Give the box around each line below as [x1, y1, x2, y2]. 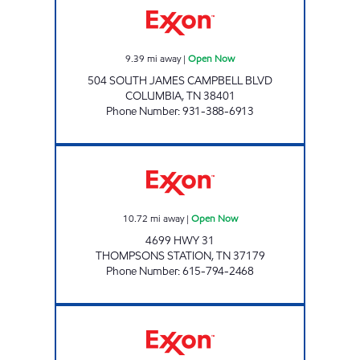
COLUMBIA [125, 88, 182, 104]
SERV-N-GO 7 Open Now [179, 145, 279, 158]
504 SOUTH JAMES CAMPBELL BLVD [88, 72, 272, 88]
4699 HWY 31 [145, 232, 215, 248]
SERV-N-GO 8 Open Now [179, 305, 279, 318]
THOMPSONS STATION [95, 247, 211, 264]
